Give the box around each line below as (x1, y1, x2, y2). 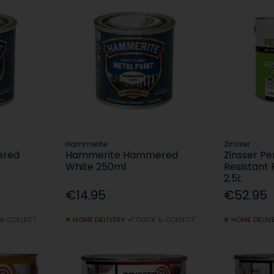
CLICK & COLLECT (136, 215, 196, 225)
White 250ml (65, 160, 127, 174)
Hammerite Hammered (65, 148, 179, 163)
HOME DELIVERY (72, 215, 125, 225)
